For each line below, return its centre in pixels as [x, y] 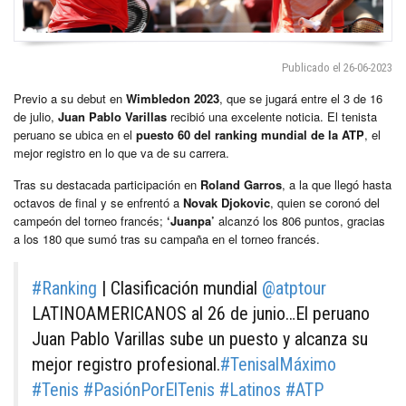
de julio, [34, 116]
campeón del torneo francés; [90, 220]
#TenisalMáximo [278, 364]
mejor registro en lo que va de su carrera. [121, 152]
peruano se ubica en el [73, 134]
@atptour [294, 288]
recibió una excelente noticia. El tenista [272, 116]
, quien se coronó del [325, 202]
